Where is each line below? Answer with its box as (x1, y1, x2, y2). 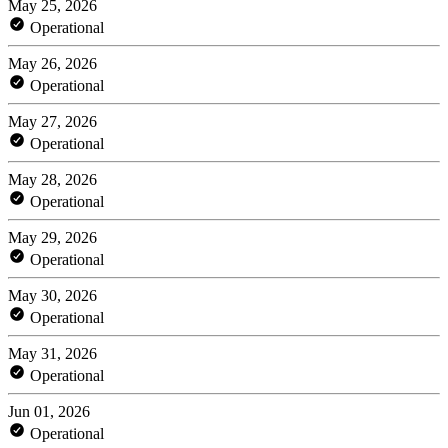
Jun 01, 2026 (8, 402, 90, 420)
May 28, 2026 (8, 170, 97, 188)
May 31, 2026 (8, 344, 97, 362)
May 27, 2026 (8, 112, 97, 130)
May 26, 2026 (8, 54, 97, 72)
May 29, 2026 (8, 228, 97, 246)
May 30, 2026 (8, 286, 97, 304)
